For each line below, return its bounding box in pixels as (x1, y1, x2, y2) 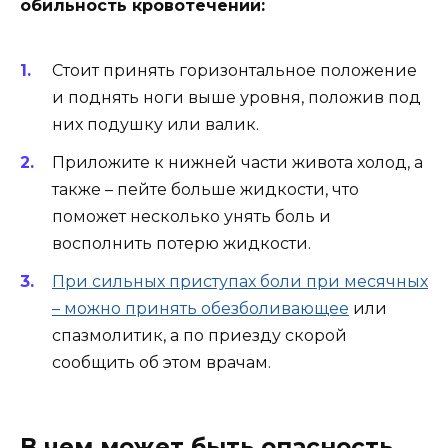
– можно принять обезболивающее (52, 299, 349, 319)
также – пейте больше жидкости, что (52, 180, 359, 200)
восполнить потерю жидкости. (52, 234, 311, 254)
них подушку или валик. (52, 114, 259, 134)
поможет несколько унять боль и (52, 207, 331, 227)
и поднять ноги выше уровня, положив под (52, 87, 421, 107)
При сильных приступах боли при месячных (52, 272, 428, 292)
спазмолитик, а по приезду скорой (52, 326, 347, 346)
